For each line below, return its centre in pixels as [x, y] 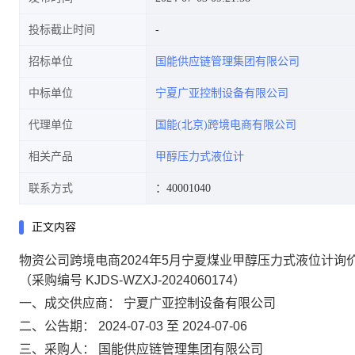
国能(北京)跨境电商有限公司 [226, 125]
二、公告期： [57, 326]
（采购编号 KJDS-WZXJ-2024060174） [132, 280]
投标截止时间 [62, 30]
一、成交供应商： [70, 303]
